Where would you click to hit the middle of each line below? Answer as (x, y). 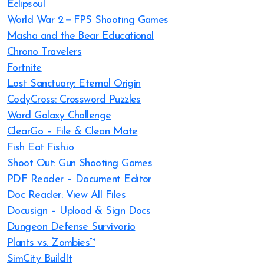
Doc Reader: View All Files (66, 195)
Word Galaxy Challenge (59, 116)
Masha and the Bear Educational (80, 36)
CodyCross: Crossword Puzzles (74, 100)
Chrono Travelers (44, 52)
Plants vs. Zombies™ (51, 243)
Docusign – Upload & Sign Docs (79, 211)
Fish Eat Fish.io (41, 148)
